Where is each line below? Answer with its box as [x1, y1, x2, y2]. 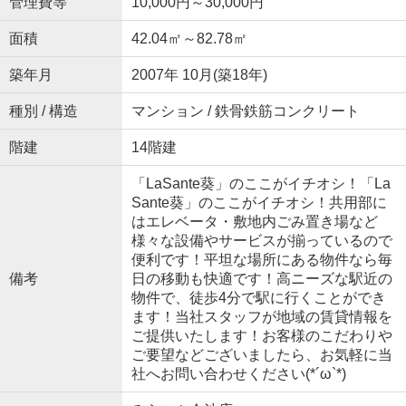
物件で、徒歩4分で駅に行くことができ [130, 290, 386, 306]
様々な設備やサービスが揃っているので [130, 233, 392, 249]
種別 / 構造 [8, 103, 78, 120]
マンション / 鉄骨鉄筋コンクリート [130, 103, 360, 120]
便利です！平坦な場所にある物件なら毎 [130, 252, 392, 268]
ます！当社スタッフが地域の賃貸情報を [130, 309, 392, 325]
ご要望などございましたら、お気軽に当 [130, 347, 392, 363]
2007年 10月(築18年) [130, 67, 267, 83]
